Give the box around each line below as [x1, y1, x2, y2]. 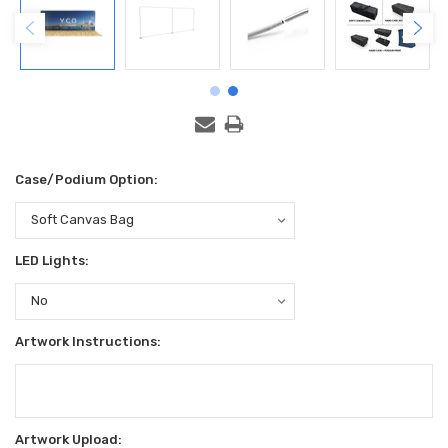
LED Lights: [15, 252, 89, 268]
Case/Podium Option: [15, 171, 158, 187]
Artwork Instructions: [15, 333, 161, 349]
